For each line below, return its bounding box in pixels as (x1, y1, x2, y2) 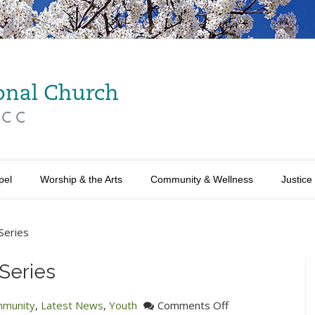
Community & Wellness (150, 174, 253, 185)
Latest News (41, 298, 103, 312)
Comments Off (157, 298, 229, 312)
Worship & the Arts (40, 174, 122, 185)
